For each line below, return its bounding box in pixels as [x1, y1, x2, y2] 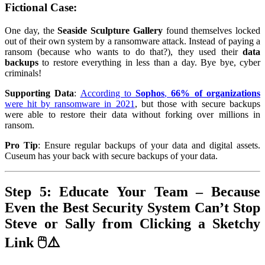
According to [80, 88, 136, 98]
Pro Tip [5, 140, 38, 150]
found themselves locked [162, 25, 260, 35]
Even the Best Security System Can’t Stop [5, 199, 260, 215]
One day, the [5, 25, 58, 35]
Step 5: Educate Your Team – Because [5, 183, 260, 199]
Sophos [135, 88, 165, 98]
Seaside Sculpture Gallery [57, 25, 163, 35]
